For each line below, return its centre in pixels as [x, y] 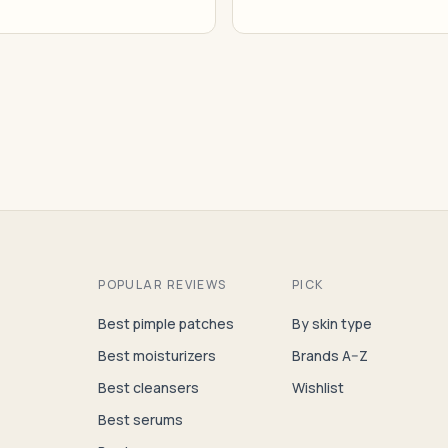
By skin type [331, 323]
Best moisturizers [157, 355]
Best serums [141, 419]
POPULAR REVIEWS [162, 284]
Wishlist [317, 387]
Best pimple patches [166, 323]
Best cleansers [149, 387]
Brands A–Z [329, 355]
